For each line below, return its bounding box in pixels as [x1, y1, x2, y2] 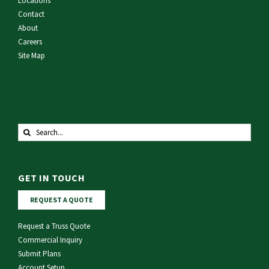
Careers [18, 37, 42, 47]
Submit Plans [18, 249, 61, 259]
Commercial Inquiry [18, 235, 82, 246]
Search [17, 124, 43, 136]
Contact [18, 9, 44, 20]
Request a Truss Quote [18, 221, 90, 232]
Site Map [18, 50, 45, 61]
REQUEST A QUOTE [30, 195, 93, 205]
